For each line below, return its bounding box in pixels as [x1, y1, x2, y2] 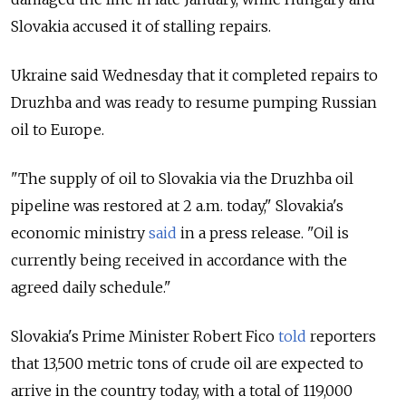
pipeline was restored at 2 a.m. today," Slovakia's [11, 197, 343, 216]
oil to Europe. [11, 121, 104, 140]
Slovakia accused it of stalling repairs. [11, 17, 271, 36]
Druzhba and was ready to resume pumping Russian [11, 93, 377, 112]
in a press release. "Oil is [177, 224, 349, 243]
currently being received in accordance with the [11, 251, 347, 270]
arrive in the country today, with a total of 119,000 [11, 382, 353, 401]
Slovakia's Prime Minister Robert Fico [11, 327, 278, 346]
